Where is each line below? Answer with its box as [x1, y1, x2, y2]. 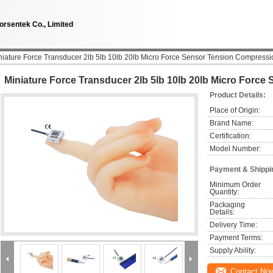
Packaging [210, 200, 245, 209]
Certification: [210, 132, 251, 140]
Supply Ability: [210, 246, 256, 255]
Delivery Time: [210, 221, 257, 229]
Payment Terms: [210, 233, 263, 242]
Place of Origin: [210, 106, 260, 115]
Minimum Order [210, 180, 261, 189]
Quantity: [210, 188, 239, 196]
